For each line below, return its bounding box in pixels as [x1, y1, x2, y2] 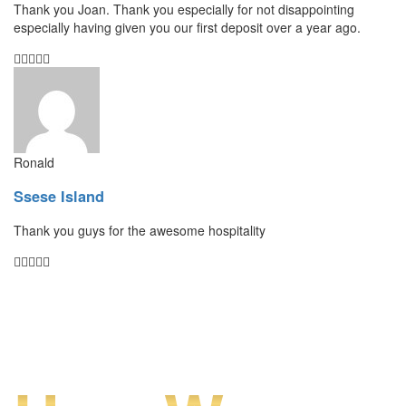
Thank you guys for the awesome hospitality [14, 221, 266, 240]
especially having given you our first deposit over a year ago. [14, 17, 361, 36]
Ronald [14, 152, 54, 171]
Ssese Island [14, 185, 104, 207]
